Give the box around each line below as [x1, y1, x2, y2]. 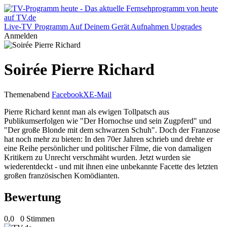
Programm [34, 22, 68, 31]
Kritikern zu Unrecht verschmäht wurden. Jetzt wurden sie [4, 153, 191, 162]
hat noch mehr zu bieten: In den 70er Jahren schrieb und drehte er [4, 134, 213, 143]
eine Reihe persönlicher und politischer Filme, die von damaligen [4, 143, 211, 153]
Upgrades [171, 22, 202, 31]
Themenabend [4, 90, 50, 99]
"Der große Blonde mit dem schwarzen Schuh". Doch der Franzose [4, 125, 220, 134]
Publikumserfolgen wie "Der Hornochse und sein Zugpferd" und [4, 116, 211, 125]
